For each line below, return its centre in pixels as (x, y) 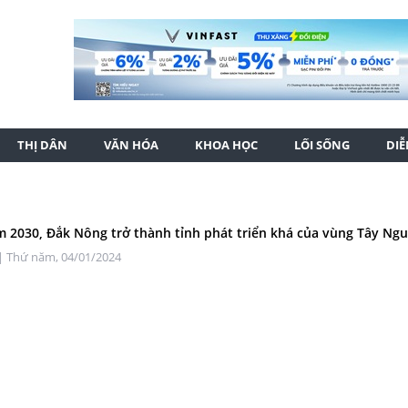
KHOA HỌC (226, 145)
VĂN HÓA (131, 145)
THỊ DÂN (42, 145)
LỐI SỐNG (322, 145)
